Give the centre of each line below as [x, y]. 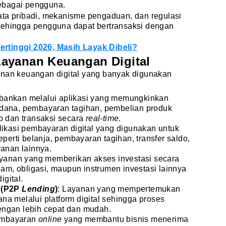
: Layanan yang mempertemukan [119, 189]
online [51, 219]
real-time [102, 118]
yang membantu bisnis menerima [126, 219]
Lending [39, 189]
